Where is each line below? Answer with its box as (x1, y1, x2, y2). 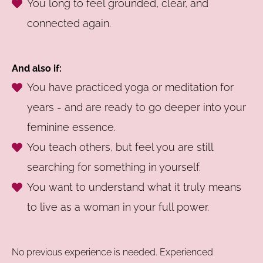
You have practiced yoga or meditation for (27, 80, 234, 93)
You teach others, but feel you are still (27, 140, 214, 153)
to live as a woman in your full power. (27, 200, 210, 213)
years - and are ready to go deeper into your (27, 100, 247, 113)
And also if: (12, 62, 62, 74)
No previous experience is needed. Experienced (12, 246, 213, 258)
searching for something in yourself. (27, 160, 201, 173)
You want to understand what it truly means (27, 180, 242, 193)
